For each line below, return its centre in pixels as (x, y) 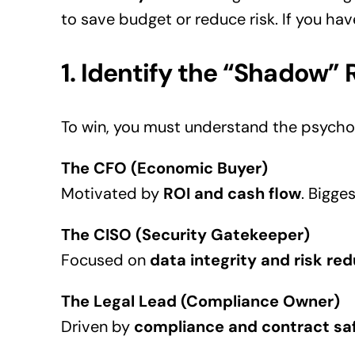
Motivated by (112, 194)
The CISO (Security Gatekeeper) (185, 235)
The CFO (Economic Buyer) (164, 168)
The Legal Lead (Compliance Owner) (200, 302)
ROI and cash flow (232, 194)
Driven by (97, 327)
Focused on (105, 260)
